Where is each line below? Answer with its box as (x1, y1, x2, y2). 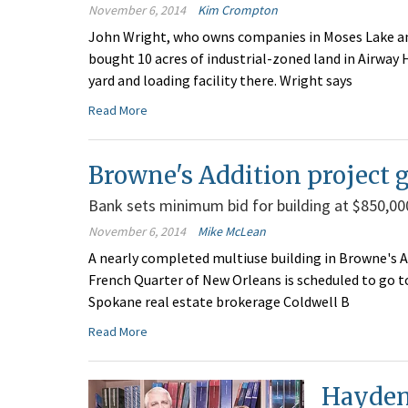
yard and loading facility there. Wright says (88, 71, 352, 90)
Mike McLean (198, 223, 266, 240)
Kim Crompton (198, 2, 278, 19)
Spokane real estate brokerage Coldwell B (88, 292, 350, 311)
